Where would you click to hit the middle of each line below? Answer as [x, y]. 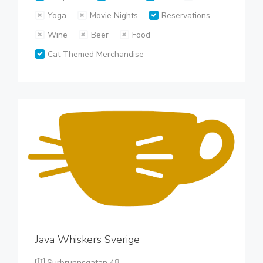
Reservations [186, 16]
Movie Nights [114, 16]
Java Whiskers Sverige [87, 240]
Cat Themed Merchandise [96, 54]
